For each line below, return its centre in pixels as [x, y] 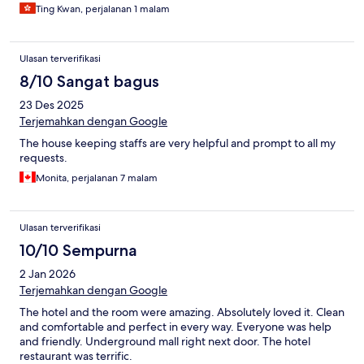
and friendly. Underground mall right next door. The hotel [165, 341]
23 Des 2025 [52, 104]
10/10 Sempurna [78, 250]
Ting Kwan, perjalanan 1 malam [103, 9]
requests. [43, 157]
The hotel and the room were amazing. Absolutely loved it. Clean [182, 312]
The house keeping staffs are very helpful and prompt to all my [178, 143]
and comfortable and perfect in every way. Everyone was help [175, 326]
